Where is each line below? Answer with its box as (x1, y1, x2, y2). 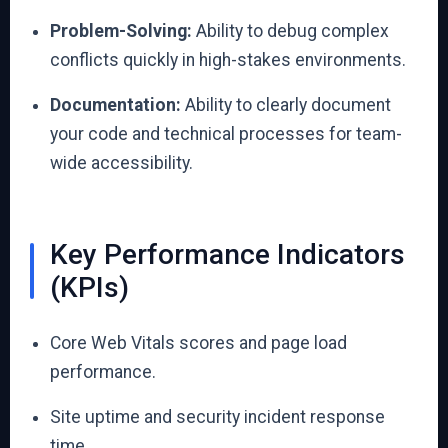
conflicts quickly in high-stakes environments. (50, 50, 406, 70)
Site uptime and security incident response (50, 407, 385, 427)
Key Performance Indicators (50, 238, 405, 271)
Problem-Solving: (50, 21, 192, 41)
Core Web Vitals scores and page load (50, 333, 347, 353)
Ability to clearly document (181, 95, 391, 115)
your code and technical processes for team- (50, 124, 402, 144)
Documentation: (50, 95, 181, 115)
